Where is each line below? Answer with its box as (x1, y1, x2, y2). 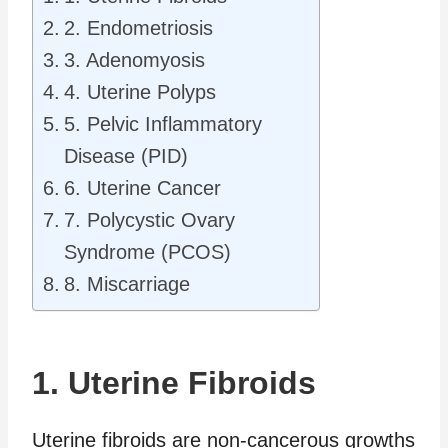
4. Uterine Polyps (64, 80, 216, 103)
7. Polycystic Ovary (64, 208, 235, 231)
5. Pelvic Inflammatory (64, 112, 262, 135)
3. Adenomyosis (64, 48, 205, 71)
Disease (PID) (64, 144, 188, 167)
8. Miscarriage (64, 272, 190, 295)
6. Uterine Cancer (64, 176, 221, 199)
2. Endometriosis (64, 16, 213, 39)
